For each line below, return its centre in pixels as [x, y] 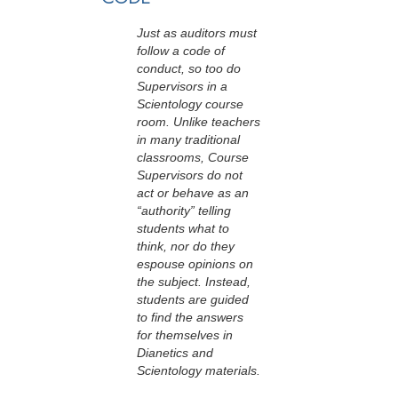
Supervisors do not [190, 175]
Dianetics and [175, 353]
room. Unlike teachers [199, 122]
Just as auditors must [197, 33]
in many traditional [188, 140]
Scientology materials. [199, 371]
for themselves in [185, 335]
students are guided [193, 300]
